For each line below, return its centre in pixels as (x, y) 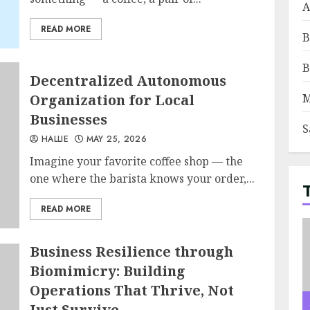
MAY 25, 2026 (115, 139)
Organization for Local (112, 100)
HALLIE (54, 139)
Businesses (69, 119)
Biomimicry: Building (108, 271)
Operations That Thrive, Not (132, 290)
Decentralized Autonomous (128, 80)
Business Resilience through (132, 252)
